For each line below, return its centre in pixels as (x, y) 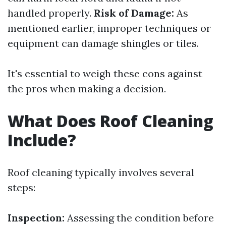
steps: (21, 187)
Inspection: (36, 218)
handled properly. (51, 13)
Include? (42, 140)
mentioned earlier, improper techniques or (109, 28)
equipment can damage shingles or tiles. (103, 43)
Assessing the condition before (139, 218)
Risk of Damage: (134, 13)
